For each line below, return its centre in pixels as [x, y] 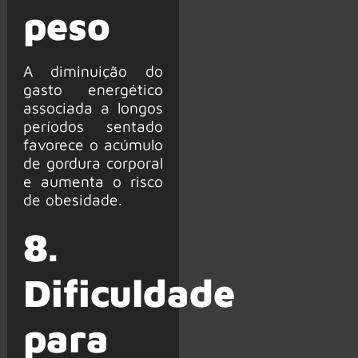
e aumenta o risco [93, 181]
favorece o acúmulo [93, 145]
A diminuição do [93, 71]
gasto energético [93, 89]
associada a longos [93, 108]
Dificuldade [129, 292]
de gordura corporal [93, 163]
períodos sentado [93, 126]
